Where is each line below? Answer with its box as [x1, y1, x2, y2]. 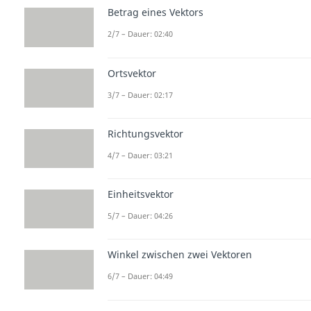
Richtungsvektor [108, 126, 183, 140]
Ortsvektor [108, 66, 156, 80]
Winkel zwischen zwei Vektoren [108, 248, 252, 262]
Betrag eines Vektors [108, 6, 203, 19]
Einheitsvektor [108, 187, 174, 201]
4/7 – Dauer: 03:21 [108, 149, 173, 160]
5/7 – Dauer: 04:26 [108, 210, 173, 221]
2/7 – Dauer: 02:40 [108, 28, 173, 40]
